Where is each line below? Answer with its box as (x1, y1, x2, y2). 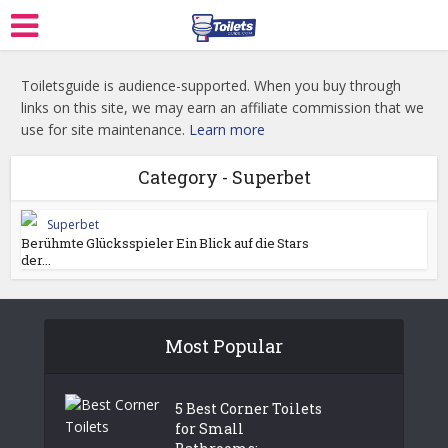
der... (21, 251, 52, 269)
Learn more (189, 120, 266, 139)
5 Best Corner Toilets (175, 399, 322, 418)
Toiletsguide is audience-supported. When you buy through (21, 76, 402, 95)
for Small (175, 419, 244, 438)
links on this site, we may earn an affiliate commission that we (21, 98, 425, 117)
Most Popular (165, 334, 283, 358)
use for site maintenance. (21, 120, 190, 139)
